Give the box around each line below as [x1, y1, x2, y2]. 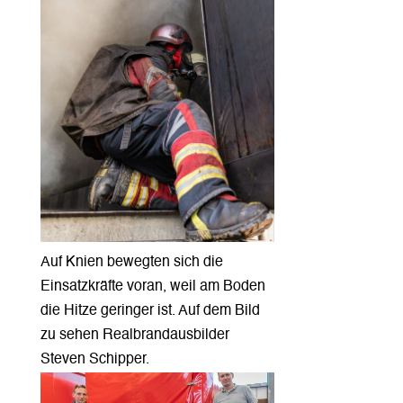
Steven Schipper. [40, 352, 149, 367]
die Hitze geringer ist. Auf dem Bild [40, 303, 260, 318]
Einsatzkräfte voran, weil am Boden [40, 279, 265, 294]
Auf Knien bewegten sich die [40, 255, 223, 270]
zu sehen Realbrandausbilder [40, 327, 229, 343]
